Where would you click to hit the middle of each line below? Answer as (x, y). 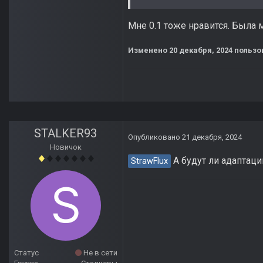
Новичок (66, 147)
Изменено (149, 50)
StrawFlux (149, 161)
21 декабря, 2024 (212, 137)
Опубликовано (155, 137)
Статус (26, 253)
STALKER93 (66, 134)
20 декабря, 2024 (201, 50)
